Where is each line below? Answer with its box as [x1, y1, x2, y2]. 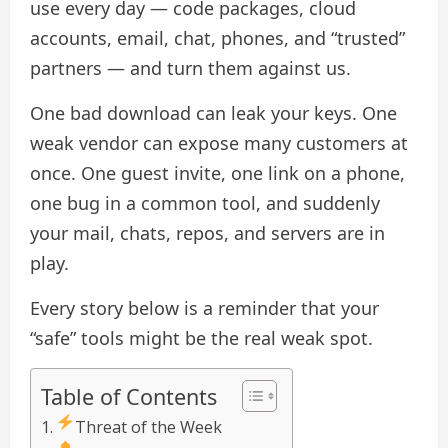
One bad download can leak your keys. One [30, 100, 397, 125]
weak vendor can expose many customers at [30, 130, 408, 155]
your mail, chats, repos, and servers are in [30, 220, 385, 245]
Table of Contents [41, 381, 217, 411]
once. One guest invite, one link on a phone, [30, 160, 405, 185]
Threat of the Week [74, 415, 222, 438]
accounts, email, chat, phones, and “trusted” [30, 25, 405, 50]
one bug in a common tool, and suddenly [30, 190, 380, 215]
